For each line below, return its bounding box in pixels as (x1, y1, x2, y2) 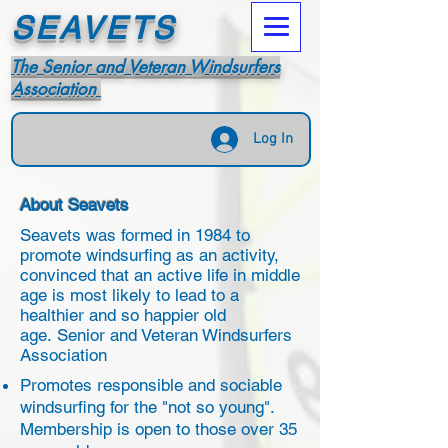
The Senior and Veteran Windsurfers (11, 56, 280, 78)
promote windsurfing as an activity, (20, 245, 279, 265)
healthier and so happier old (20, 305, 226, 325)
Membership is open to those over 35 (20, 419, 297, 439)
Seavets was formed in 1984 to (20, 225, 250, 245)
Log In (253, 130, 294, 148)
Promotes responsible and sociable (20, 375, 282, 395)
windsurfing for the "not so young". (20, 397, 274, 417)
